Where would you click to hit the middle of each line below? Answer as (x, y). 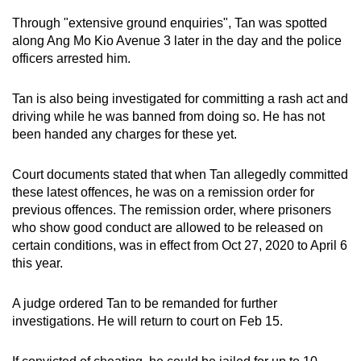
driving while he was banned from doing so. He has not (168, 116)
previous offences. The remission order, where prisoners (172, 210)
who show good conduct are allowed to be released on (168, 227)
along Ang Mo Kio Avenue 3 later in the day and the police (177, 40)
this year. (37, 263)
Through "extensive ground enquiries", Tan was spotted (170, 23)
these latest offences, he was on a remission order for (163, 192)
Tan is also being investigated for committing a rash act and (180, 98)
